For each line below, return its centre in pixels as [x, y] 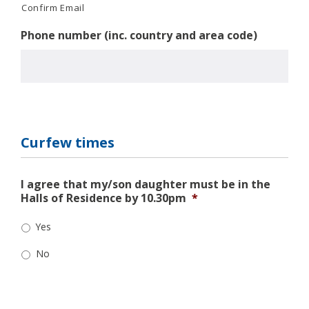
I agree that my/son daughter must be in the [146, 184]
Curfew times [68, 142]
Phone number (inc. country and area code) [139, 35]
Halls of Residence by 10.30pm [103, 198]
